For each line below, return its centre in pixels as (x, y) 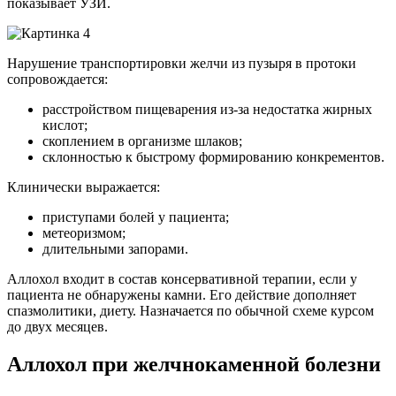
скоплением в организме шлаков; (142, 141)
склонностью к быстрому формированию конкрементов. (213, 157)
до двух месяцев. (57, 327)
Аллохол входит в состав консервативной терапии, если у (182, 279)
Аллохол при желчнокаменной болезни (194, 365)
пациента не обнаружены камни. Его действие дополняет (182, 295)
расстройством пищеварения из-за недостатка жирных (207, 110)
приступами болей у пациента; (136, 217)
